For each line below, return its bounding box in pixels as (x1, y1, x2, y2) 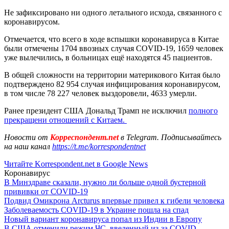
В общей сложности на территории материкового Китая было (4, 70, 220, 79)
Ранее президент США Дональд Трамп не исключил (4, 106, 189, 115)
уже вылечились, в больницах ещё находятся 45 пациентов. (4, 53, 212, 62)
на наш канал (4, 142, 52, 151)
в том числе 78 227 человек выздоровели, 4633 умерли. (4, 88, 197, 98)
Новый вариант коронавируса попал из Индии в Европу (4, 214, 202, 223)
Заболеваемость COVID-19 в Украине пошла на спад (4, 205, 189, 214)
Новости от (4, 132, 48, 142)
